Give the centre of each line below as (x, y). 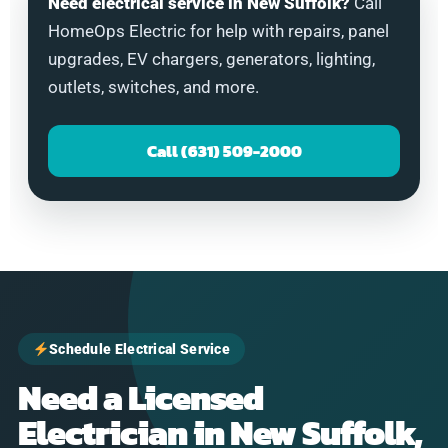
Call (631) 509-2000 (224, 150)
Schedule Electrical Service (139, 348)
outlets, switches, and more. (153, 86)
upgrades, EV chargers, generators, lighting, (211, 58)
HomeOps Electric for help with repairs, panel (218, 30)
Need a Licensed (140, 397)
